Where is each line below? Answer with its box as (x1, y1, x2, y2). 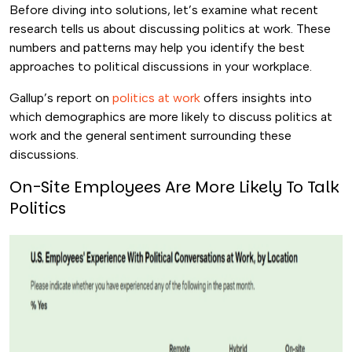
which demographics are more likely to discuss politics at (9, 109, 332, 124)
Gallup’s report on (9, 90, 112, 105)
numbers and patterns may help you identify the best (9, 40, 305, 55)
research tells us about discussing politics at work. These (9, 21, 331, 36)
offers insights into (200, 90, 312, 105)
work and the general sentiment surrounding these (9, 128, 291, 143)
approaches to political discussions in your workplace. (9, 59, 312, 74)
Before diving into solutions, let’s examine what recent (9, 2, 318, 17)
